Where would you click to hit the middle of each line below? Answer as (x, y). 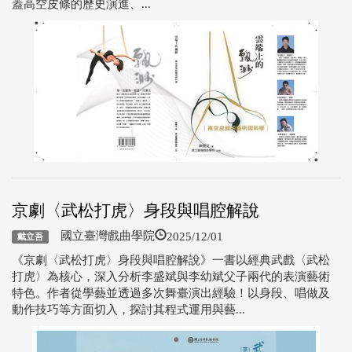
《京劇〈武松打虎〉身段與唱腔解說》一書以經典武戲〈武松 (171, 260)
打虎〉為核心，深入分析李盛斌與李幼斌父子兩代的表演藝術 (171, 277)
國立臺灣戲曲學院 (101, 236)
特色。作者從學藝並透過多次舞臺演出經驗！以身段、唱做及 (171, 293)
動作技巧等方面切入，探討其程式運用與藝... (128, 310)
